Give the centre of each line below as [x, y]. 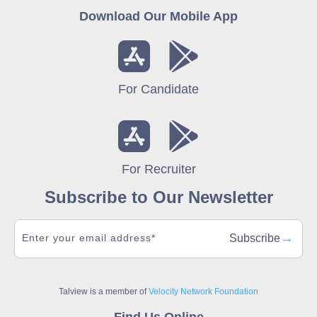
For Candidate [158, 89]
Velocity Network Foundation [203, 291]
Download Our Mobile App [158, 16]
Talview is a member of [104, 291]
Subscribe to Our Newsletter [158, 197]
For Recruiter [158, 169]
